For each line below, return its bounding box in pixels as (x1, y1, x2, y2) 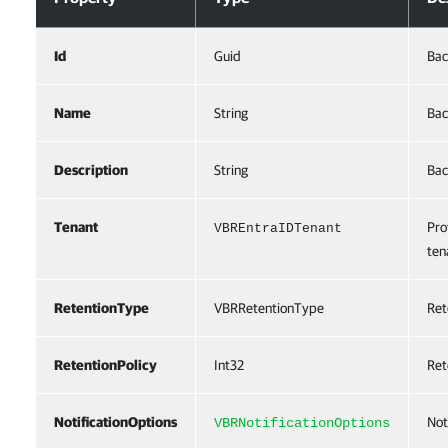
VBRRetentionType (214, 300, 324, 316)
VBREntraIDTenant (214, 221, 342, 236)
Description (54, 162, 128, 178)
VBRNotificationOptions (214, 415, 390, 431)
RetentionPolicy (54, 357, 157, 373)
